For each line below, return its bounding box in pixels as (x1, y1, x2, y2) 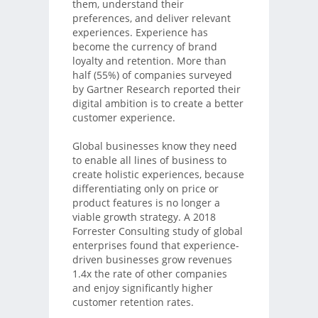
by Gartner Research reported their (72, 82, 241, 96)
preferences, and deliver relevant (72, 11, 231, 25)
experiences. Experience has (72, 25, 208, 39)
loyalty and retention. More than (72, 53, 226, 67)
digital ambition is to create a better (72, 96, 243, 110)
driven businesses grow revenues (72, 252, 232, 266)
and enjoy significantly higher (72, 280, 213, 295)
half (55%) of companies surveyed (72, 67, 232, 82)
